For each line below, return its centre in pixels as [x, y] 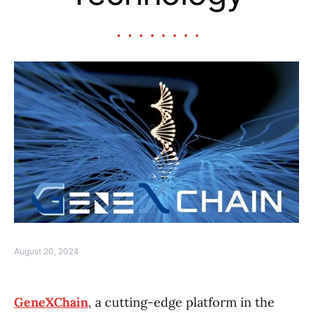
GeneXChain [51, 302]
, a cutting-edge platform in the [181, 302]
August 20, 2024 [46, 251]
